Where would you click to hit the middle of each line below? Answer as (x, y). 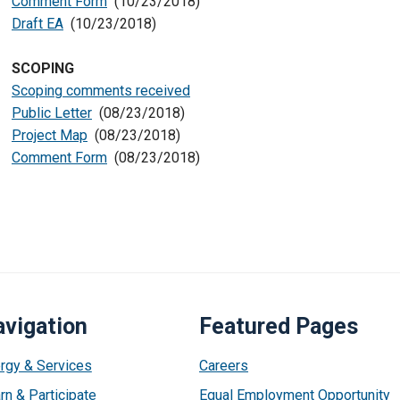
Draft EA (37, 24)
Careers (224, 366)
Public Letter (52, 113)
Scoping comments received (101, 91)
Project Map (50, 135)
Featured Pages (279, 326)
